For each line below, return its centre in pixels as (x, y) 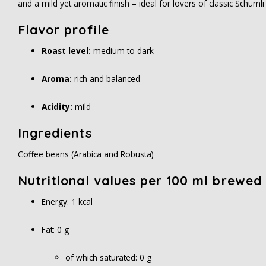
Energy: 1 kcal (67, 202)
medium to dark (122, 51)
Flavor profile (64, 30)
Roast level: (66, 51)
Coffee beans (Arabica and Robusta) (86, 154)
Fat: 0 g (55, 229)
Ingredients (55, 133)
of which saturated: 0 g (108, 257)
